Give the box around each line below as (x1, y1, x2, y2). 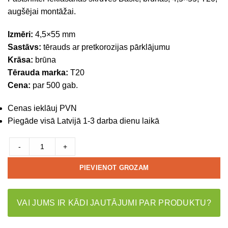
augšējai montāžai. (8, 7, 76, 16)
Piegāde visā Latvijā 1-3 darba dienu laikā (8, 117, 159, 125)
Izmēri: (8, 30, 33, 39)
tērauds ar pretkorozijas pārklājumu (41, 43, 170, 51)
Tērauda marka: (8, 68, 68, 77)
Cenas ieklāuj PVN (8, 104, 77, 112)
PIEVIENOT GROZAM (79, 164, 149, 172)
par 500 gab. (31, 81, 78, 90)
